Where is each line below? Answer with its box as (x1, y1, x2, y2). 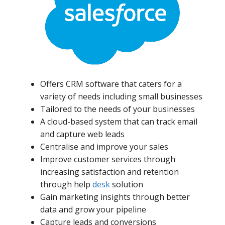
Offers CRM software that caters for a (40, 78, 182, 90)
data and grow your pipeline (40, 204, 146, 215)
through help (40, 179, 92, 190)
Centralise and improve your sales (40, 141, 168, 153)
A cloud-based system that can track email (40, 116, 197, 128)
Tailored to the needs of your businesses (40, 103, 195, 115)
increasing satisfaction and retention (40, 166, 179, 178)
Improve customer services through (40, 154, 175, 165)
